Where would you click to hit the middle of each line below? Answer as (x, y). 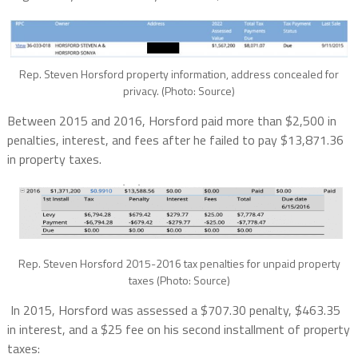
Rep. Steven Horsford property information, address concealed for (179, 74)
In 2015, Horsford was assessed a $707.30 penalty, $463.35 (175, 310)
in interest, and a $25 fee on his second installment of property (178, 329)
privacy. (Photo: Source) (179, 91)
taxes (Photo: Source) (179, 280)
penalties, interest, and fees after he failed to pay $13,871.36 (175, 140)
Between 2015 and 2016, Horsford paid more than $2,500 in (171, 121)
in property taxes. (56, 159)
